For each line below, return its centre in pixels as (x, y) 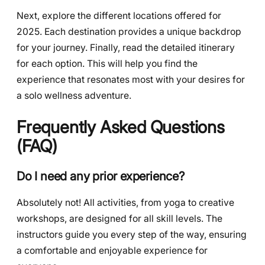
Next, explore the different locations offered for (119, 16)
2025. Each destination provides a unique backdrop (129, 32)
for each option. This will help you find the (107, 64)
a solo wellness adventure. (74, 96)
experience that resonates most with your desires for (131, 80)
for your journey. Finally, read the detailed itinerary (126, 48)
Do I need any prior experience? (101, 176)
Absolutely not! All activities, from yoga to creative (125, 202)
